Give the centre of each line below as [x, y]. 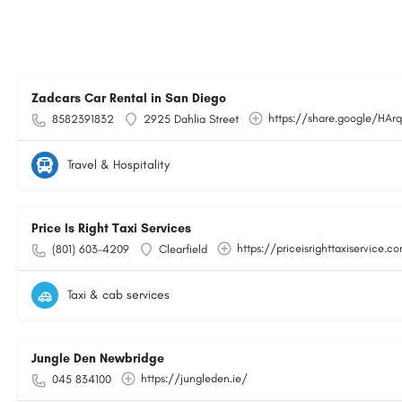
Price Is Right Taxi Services [111, 228]
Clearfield [183, 249]
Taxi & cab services [118, 295]
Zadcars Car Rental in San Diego [129, 98]
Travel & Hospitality [118, 165]
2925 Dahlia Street [191, 119]
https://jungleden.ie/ [194, 378]
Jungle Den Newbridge [98, 358]
